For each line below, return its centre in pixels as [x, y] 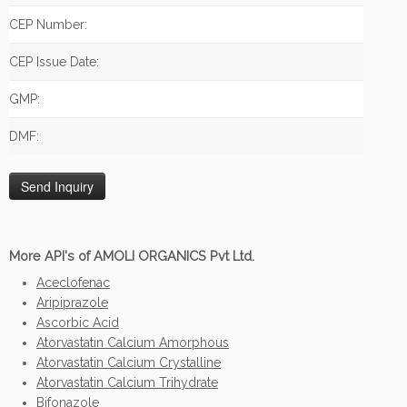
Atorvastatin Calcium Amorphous [133, 342]
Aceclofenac [73, 283]
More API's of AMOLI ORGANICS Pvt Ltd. [132, 256]
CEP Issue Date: [54, 62]
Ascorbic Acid [78, 323]
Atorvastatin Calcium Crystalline [129, 362]
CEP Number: [48, 25]
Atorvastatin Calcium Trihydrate [127, 382]
